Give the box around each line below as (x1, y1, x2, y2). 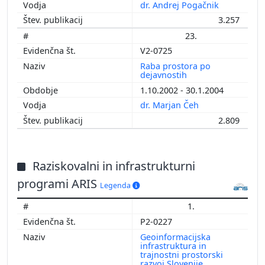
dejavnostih (140, 69, 189, 81)
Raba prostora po (140, 60, 211, 72)
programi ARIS (17, 175, 100, 192)
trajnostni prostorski (140, 248, 223, 260)
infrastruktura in (140, 240, 206, 251)
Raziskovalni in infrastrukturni (33, 157, 195, 174)
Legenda (100, 180, 132, 190)
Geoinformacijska (140, 231, 211, 243)
